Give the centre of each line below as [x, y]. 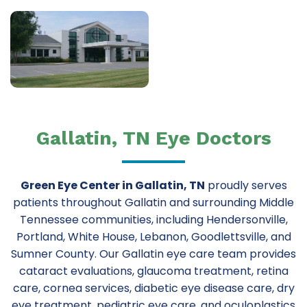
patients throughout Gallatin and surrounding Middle [153, 202]
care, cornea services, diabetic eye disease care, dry [153, 288]
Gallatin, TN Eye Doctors [153, 138]
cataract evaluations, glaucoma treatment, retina [153, 271]
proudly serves [246, 185]
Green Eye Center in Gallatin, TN [112, 185]
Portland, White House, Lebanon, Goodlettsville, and [153, 236]
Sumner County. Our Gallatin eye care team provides [153, 254]
